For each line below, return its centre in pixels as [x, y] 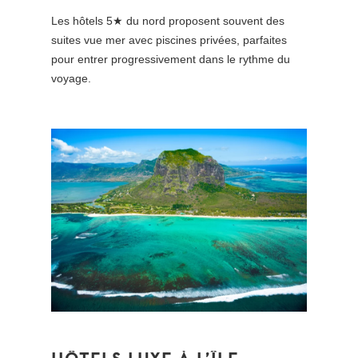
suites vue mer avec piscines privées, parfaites [169, 40]
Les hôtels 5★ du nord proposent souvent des [168, 21]
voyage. [72, 79]
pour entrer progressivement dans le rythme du [171, 60]
